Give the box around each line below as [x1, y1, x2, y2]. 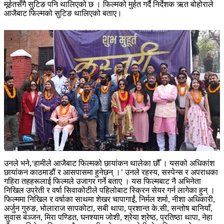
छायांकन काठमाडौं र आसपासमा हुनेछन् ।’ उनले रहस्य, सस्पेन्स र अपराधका [4, 167, 218, 176]
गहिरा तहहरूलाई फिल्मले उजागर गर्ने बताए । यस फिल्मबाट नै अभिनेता [4, 176, 201, 185]
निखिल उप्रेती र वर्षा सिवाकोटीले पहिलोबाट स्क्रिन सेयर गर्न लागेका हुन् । [4, 185, 215, 194]
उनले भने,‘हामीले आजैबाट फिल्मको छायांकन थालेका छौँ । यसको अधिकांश [4, 158, 214, 167]
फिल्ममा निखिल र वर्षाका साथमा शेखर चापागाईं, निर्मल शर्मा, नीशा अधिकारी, [4, 194, 215, 203]
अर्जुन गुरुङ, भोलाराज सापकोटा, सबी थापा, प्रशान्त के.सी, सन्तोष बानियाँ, [4, 203, 212, 212]
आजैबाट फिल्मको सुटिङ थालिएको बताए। [4, 8, 122, 17]
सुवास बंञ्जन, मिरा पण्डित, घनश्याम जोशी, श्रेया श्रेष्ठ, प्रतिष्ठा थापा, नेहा [4, 212, 212, 221]
